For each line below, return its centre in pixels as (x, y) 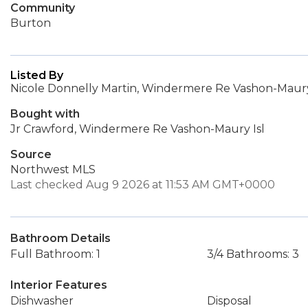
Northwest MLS (53, 169)
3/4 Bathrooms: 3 (253, 254)
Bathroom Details (60, 238)
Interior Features (59, 285)
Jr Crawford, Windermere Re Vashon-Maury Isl (137, 129)
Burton (31, 23)
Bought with (45, 114)
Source (31, 154)
